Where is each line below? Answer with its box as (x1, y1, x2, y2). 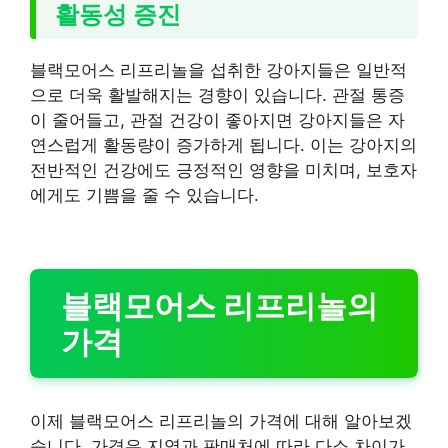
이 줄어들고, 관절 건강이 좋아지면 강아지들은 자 (30, 110, 405, 130)
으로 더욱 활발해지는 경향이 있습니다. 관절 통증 (30, 85, 405, 105)
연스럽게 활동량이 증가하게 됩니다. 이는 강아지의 (30, 135, 417, 155)
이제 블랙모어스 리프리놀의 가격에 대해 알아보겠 (30, 410, 412, 431)
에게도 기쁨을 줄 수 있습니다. (30, 185, 259, 205)
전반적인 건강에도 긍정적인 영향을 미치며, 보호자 (30, 160, 417, 180)
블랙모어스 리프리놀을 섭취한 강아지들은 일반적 (30, 60, 407, 80)
